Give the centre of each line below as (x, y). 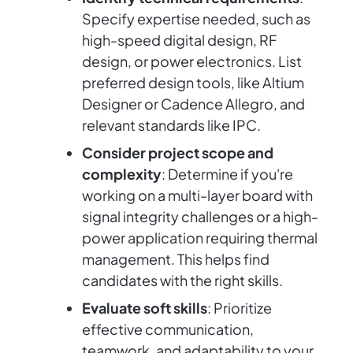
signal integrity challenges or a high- (200, 217)
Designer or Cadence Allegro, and (193, 104)
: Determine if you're (227, 174)
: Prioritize (240, 308)
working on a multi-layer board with (197, 195)
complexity (122, 174)
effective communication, (168, 329)
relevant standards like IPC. (171, 125)
